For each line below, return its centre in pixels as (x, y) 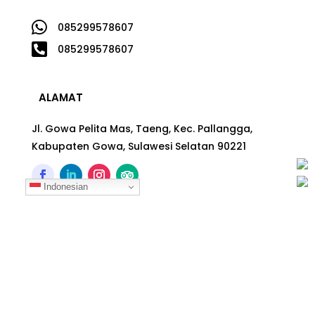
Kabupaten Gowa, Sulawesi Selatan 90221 (139, 146)
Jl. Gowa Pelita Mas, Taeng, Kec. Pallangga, (142, 128)
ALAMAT (60, 97)
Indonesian (64, 186)
